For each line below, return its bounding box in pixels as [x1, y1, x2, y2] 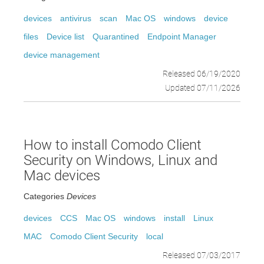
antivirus [60, 14, 91, 23]
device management [24, 50, 100, 60]
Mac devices [24, 167, 100, 184]
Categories [24, 192, 64, 201]
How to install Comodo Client [24, 137, 202, 153]
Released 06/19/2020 [163, 69, 240, 78]
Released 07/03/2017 [163, 250, 240, 260]
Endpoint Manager [147, 32, 216, 41]
